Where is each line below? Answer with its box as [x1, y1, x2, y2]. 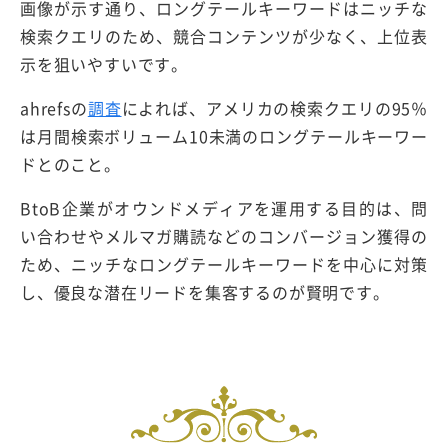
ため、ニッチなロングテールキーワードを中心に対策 [20, 252, 428, 277]
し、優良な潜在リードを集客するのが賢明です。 [20, 280, 390, 305]
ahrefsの [20, 96, 88, 121]
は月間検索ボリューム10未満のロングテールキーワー [20, 124, 428, 149]
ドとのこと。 [20, 152, 121, 177]
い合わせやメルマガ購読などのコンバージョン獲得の [20, 224, 428, 249]
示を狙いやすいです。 [20, 52, 188, 77]
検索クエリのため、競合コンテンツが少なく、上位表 [20, 24, 428, 49]
